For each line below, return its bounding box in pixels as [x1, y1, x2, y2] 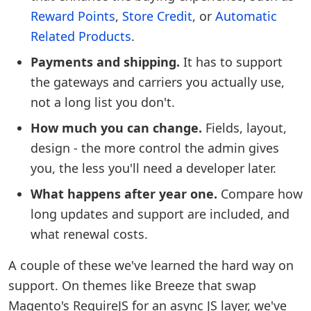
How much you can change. [31, 119, 202, 136]
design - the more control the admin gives [31, 140, 279, 156]
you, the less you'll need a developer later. [31, 160, 276, 176]
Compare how [217, 185, 303, 202]
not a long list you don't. [31, 94, 175, 110]
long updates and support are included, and [31, 205, 289, 222]
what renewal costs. [31, 226, 148, 242]
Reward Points [31, 8, 115, 24]
